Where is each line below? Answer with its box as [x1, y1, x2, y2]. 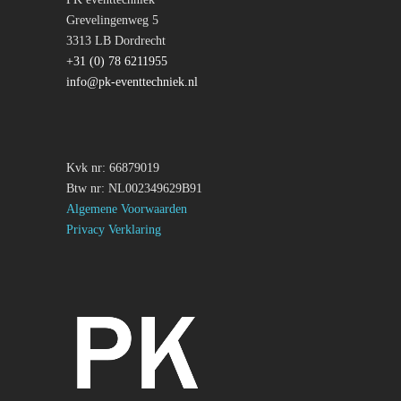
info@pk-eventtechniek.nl [66, 75, 198, 89]
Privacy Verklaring [66, 223, 161, 236]
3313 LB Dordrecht [66, 34, 166, 47]
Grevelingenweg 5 [66, 13, 158, 27]
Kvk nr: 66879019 [66, 161, 159, 175]
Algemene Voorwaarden [66, 202, 187, 216]
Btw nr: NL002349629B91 [66, 182, 202, 195]
